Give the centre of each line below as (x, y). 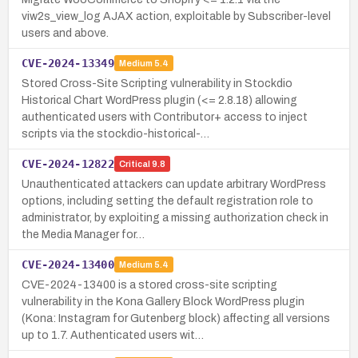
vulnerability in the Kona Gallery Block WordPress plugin (163, 301)
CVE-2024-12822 (68, 163)
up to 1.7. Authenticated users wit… (113, 335)
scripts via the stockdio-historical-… (115, 133)
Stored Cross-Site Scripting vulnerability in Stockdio (157, 83)
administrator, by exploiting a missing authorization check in (175, 217)
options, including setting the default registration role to (167, 201)
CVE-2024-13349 (68, 63)
